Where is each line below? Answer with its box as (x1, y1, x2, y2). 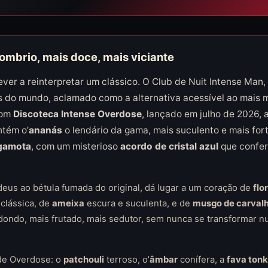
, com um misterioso (31, 141, 120, 152)
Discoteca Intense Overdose (13, 108, 142, 120)
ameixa (51, 198, 84, 209)
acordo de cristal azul (120, 141, 218, 152)
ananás (28, 124, 62, 136)
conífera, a (177, 254, 227, 265)
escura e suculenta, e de (84, 198, 193, 209)
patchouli (63, 254, 104, 265)
